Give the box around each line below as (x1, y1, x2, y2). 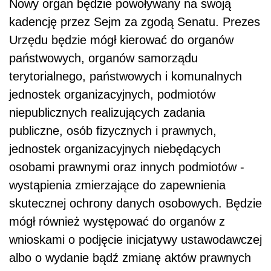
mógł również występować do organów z (9, 215, 225, 229)
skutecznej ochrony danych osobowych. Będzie (9, 197, 262, 211)
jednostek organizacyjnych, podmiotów (9, 88, 215, 102)
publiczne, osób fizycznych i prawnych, (9, 124, 217, 138)
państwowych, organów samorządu (9, 51, 198, 65)
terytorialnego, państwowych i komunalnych (9, 70, 242, 83)
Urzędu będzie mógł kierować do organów (9, 33, 233, 47)
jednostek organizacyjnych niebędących (9, 142, 221, 156)
